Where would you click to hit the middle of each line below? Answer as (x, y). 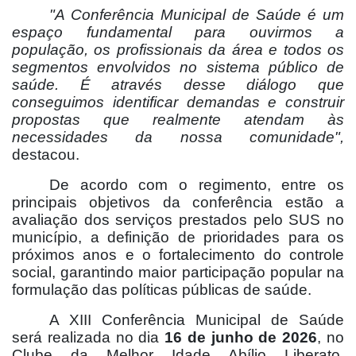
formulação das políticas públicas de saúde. (162, 290)
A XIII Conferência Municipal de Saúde (197, 320)
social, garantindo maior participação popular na (178, 273)
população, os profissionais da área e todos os (178, 50)
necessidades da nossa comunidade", (178, 137)
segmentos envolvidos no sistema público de (178, 68)
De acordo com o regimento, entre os (197, 185)
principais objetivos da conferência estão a (178, 203)
